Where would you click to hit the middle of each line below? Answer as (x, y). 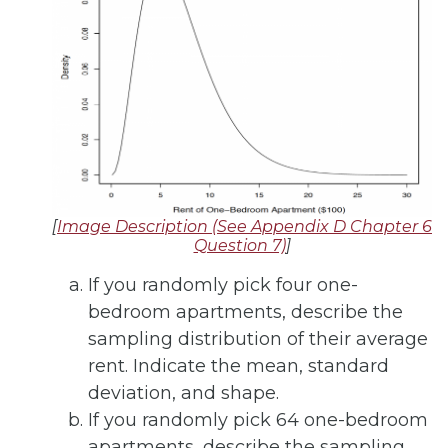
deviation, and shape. (183, 392)
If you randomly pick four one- (223, 284)
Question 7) (239, 245)
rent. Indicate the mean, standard (238, 365)
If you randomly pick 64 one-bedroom (258, 419)
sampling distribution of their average (258, 338)
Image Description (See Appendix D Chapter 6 (244, 226)
